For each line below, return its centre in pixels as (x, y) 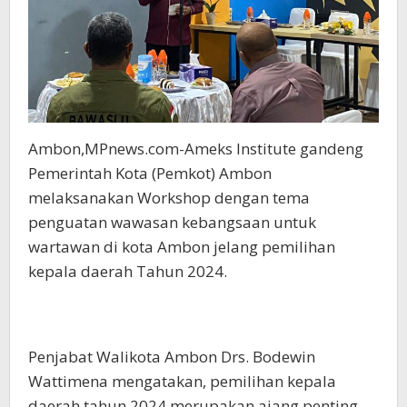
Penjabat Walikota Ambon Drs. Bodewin (172, 356)
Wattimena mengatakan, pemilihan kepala (182, 381)
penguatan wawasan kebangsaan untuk (172, 222)
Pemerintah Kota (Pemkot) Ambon (150, 173)
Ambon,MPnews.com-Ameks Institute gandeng (196, 148)
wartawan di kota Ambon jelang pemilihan (182, 246)
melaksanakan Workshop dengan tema (169, 197)
